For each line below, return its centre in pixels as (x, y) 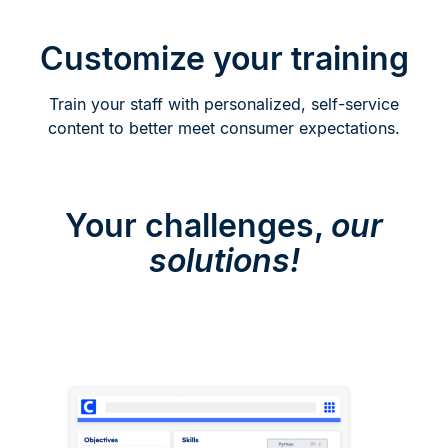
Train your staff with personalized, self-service (224, 103)
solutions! (224, 260)
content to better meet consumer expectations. (224, 127)
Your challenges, (198, 225)
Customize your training (224, 58)
